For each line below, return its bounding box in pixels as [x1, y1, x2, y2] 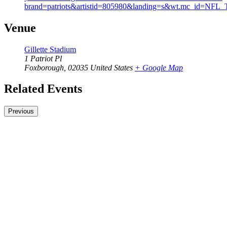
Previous [8, 107, 34, 116]
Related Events [4, 82, 82, 96]
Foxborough [24, 63, 64, 72]
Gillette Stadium [24, 45, 76, 54]
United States [90, 63, 133, 72]
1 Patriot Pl [24, 54, 62, 63]
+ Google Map [135, 63, 183, 72]
